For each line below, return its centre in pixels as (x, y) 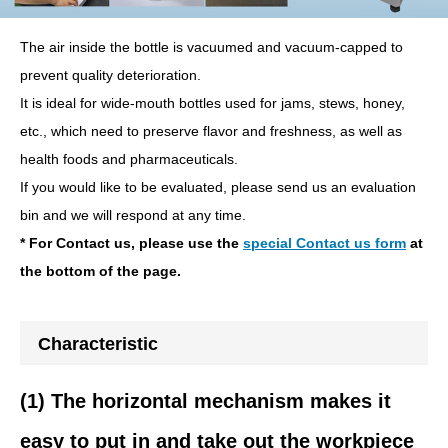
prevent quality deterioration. (110, 75)
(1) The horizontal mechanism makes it (205, 401)
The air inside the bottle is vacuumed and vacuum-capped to (211, 47)
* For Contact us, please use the (131, 243)
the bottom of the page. (100, 271)
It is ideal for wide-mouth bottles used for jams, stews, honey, (212, 103)
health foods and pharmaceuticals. (129, 159)
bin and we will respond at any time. (133, 215)
